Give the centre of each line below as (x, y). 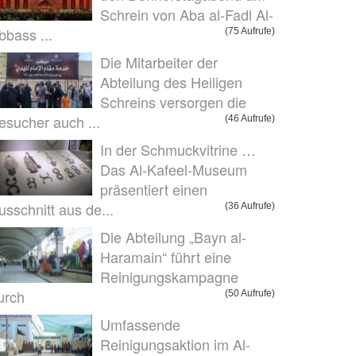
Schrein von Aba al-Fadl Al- (187, 14)
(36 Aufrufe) (250, 206)
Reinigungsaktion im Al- (175, 344)
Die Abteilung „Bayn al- (173, 237)
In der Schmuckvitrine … (178, 149)
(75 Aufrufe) (250, 31)
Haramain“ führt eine (166, 257)
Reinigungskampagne (169, 277)
